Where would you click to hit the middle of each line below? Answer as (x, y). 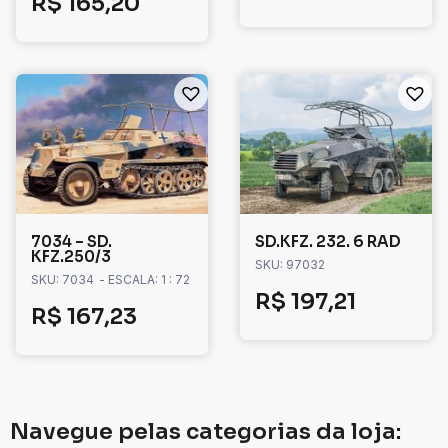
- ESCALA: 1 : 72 (144, 280)
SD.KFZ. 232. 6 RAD (328, 242)
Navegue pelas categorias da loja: (205, 432)
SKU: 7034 (62, 280)
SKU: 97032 (290, 265)
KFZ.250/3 (71, 257)
